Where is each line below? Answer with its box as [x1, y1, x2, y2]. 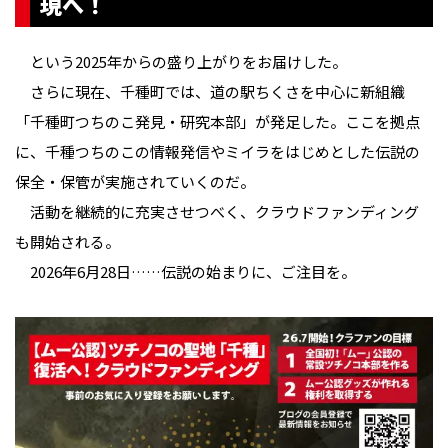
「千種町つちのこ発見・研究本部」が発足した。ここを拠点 [15, 111, 420, 133]
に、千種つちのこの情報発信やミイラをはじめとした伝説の [15, 141, 420, 163]
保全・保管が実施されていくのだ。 [15, 171, 255, 193]
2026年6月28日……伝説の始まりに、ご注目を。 [15, 261, 356, 283]
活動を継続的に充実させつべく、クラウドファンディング [15, 201, 419, 223]
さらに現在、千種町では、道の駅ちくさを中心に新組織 [15, 81, 405, 103]
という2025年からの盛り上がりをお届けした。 [15, 51, 347, 73]
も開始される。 [15, 231, 120, 253]
